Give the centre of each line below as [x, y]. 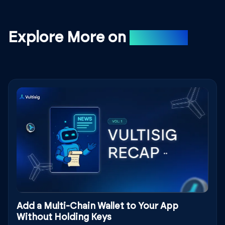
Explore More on [67, 37]
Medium [159, 37]
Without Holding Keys [64, 218]
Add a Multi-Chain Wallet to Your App [97, 207]
